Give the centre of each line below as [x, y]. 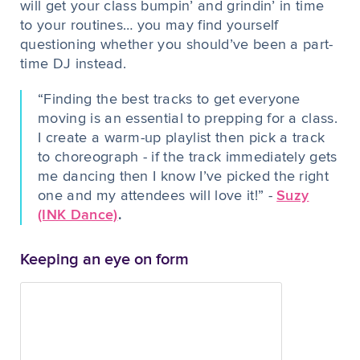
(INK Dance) [78, 215]
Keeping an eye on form [104, 260]
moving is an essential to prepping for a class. [188, 119]
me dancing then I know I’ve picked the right [184, 177]
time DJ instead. [74, 64]
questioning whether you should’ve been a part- [177, 45]
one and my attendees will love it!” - [157, 196]
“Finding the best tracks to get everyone [169, 100]
